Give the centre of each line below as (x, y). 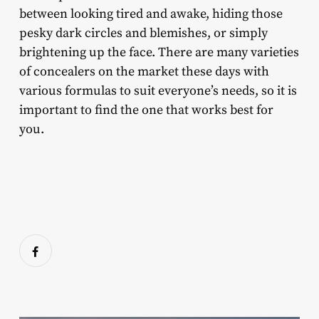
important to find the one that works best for (146, 110)
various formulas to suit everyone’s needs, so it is (158, 90)
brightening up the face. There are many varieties (159, 52)
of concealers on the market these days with (144, 71)
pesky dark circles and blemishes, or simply (143, 33)
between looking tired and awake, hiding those (151, 14)
